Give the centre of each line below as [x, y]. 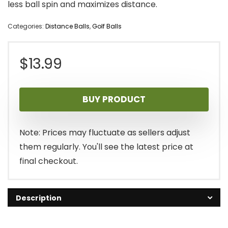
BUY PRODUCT [114, 99]
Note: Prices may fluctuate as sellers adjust [105, 133]
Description [39, 198]
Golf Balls [107, 26]
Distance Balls [67, 26]
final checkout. [49, 161]
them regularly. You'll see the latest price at [106, 147]
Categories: [26, 26]
